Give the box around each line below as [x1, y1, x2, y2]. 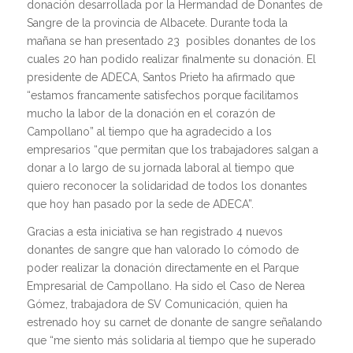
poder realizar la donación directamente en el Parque [26, 261, 299, 274]
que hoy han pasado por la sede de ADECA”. [26, 198, 254, 210]
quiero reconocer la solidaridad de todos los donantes [26, 180, 307, 192]
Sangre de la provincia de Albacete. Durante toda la [26, 17, 288, 29]
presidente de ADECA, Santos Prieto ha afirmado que [26, 71, 295, 84]
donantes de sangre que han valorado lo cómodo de [26, 243, 299, 256]
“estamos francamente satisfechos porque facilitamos [26, 89, 299, 102]
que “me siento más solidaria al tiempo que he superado [26, 333, 316, 347]
